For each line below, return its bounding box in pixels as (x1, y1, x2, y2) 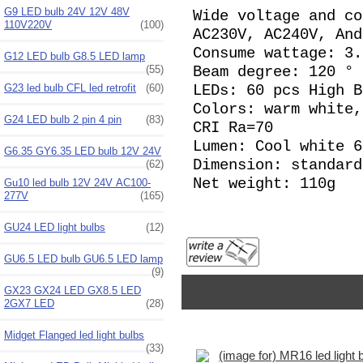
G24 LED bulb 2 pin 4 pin (4, 113, 122, 126)
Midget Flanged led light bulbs (4, 328, 144, 341)
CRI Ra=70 (192, 119, 273, 138)
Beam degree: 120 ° (192, 63, 353, 82)
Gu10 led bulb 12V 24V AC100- (4, 176, 151, 189)
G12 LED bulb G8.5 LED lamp (4, 49, 145, 62)
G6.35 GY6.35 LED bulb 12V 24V (4, 144, 161, 157)
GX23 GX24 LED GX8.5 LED (4, 284, 141, 297)
